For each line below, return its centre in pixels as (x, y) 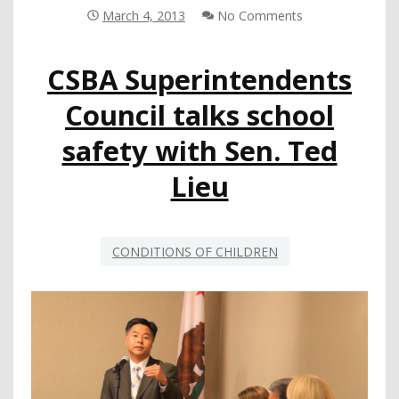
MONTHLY (277, 14)
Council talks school (199, 114)
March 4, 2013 (144, 16)
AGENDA (273, 34)
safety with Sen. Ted (199, 150)
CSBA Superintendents (199, 79)
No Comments (258, 16)
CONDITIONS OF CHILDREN (195, 251)
